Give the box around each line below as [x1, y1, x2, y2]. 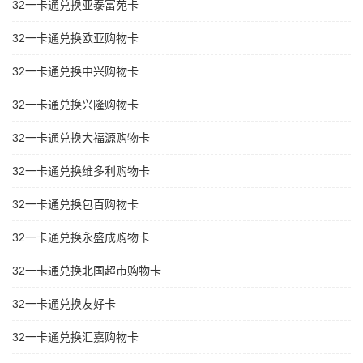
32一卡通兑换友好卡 [12, 297, 116, 311]
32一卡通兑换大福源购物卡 [12, 131, 150, 145]
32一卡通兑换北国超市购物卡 [12, 264, 161, 278]
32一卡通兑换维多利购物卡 [12, 164, 150, 178]
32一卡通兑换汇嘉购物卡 [12, 331, 139, 344]
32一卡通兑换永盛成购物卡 [12, 231, 150, 245]
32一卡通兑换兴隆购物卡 [12, 98, 139, 112]
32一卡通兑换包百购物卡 [12, 198, 139, 211]
